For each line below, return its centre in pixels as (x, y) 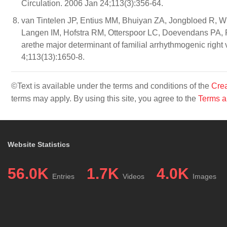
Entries (63, 176)
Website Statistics (39, 144)
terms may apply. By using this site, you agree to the (105, 99)
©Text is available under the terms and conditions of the (111, 86)
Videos (134, 176)
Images (204, 176)
